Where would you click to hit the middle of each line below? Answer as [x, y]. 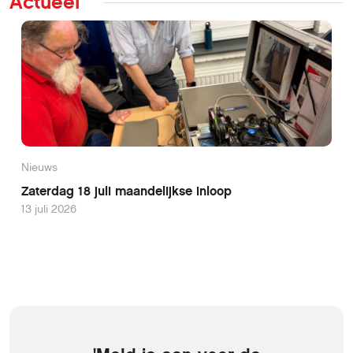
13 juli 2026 [49, 209]
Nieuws [39, 167]
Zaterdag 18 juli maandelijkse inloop [126, 191]
